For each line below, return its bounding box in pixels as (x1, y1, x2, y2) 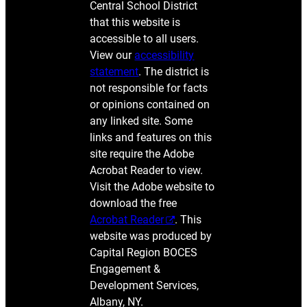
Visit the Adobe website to (90, 180, 215, 194)
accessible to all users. (90, 32, 199, 46)
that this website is (90, 16, 181, 29)
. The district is (138, 65, 210, 79)
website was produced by (90, 230, 212, 243)
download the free (90, 197, 177, 210)
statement (90, 65, 139, 79)
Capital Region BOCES (90, 246, 198, 260)
